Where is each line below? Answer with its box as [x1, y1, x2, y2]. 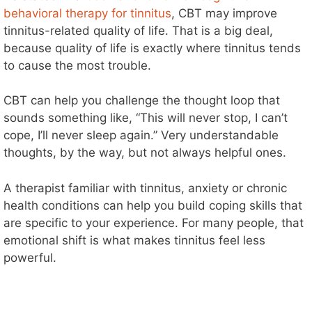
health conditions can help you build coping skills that [3, 198, 302, 212]
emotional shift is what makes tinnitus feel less [3, 233, 265, 247]
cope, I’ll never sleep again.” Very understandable [3, 128, 279, 143]
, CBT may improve [171, 6, 277, 20]
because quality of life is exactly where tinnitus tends [3, 40, 301, 55]
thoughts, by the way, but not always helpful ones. [3, 146, 286, 160]
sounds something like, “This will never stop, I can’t [3, 111, 288, 125]
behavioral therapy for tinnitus [3, 6, 171, 20]
